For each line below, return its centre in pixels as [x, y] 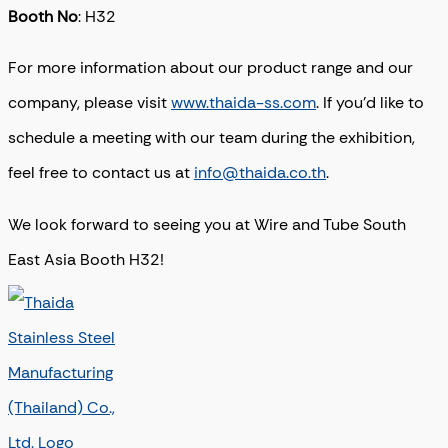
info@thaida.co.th [260, 173]
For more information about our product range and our [210, 68]
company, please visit [89, 103]
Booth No [43, 16]
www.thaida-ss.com [243, 103]
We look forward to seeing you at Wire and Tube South [207, 224]
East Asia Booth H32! [86, 259]
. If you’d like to [370, 103]
